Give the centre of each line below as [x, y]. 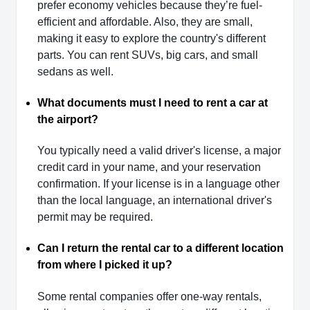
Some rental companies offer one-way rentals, [149, 296]
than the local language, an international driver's [155, 201]
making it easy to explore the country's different [152, 38]
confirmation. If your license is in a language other [158, 184]
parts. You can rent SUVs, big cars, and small [148, 55]
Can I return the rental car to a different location [161, 248]
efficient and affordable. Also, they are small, [145, 21]
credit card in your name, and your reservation [149, 167]
